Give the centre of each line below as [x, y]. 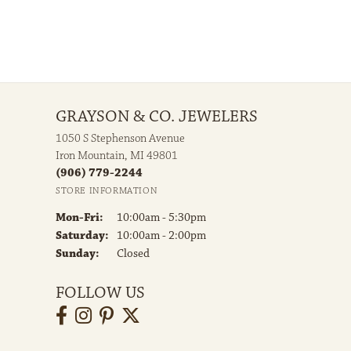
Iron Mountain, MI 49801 [117, 156]
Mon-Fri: [80, 218]
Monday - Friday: [148, 217]
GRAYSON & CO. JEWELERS [157, 117]
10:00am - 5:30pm [161, 218]
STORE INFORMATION [107, 191]
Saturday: [82, 236]
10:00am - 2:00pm [161, 236]
